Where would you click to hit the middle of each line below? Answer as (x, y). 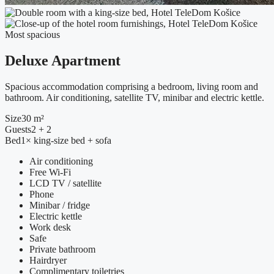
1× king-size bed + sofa (66, 141)
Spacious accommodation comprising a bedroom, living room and (131, 87)
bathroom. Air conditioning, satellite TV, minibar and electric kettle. (135, 98)
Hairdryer (48, 261)
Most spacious (32, 35)
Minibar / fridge (60, 206)
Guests (18, 130)
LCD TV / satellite (65, 183)
